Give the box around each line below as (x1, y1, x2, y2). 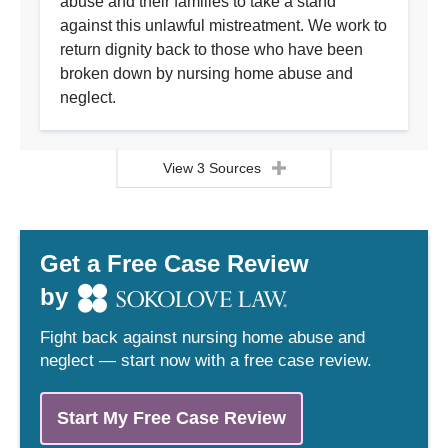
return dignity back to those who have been (60, 41, 363, 59)
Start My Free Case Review (57, 408, 286, 429)
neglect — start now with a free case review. (40, 351, 372, 371)
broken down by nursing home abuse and (60, 65, 353, 83)
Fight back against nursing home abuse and (40, 328, 365, 348)
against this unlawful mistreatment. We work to (60, 17, 387, 35)
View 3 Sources (162, 160, 261, 177)
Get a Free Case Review (40, 250, 309, 278)
